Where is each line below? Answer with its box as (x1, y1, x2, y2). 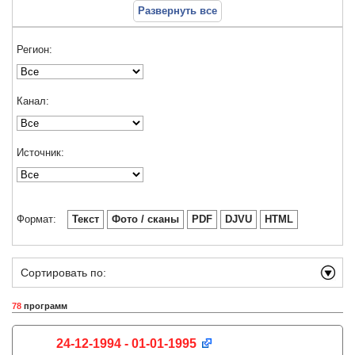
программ (21, 301, 67, 311)
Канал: (17, 95, 49, 107)
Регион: (17, 44, 52, 55)
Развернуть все (138, 5, 217, 17)
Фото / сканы (112, 213, 179, 225)
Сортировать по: (21, 266, 106, 279)
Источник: (17, 147, 64, 158)
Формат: (17, 213, 56, 225)
